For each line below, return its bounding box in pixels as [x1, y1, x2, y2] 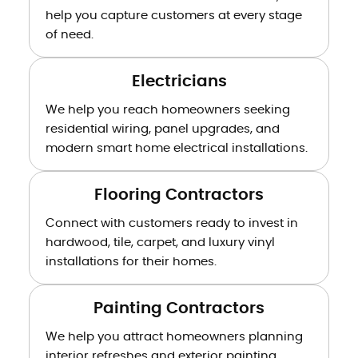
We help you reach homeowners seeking [45, 103, 290, 116]
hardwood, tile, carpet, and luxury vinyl [45, 236, 275, 249]
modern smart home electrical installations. [45, 141, 308, 154]
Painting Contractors [93, 300, 265, 316]
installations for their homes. [45, 255, 217, 268]
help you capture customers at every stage [45, 9, 302, 22]
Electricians [131, 73, 227, 89]
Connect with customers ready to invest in [45, 217, 298, 229]
